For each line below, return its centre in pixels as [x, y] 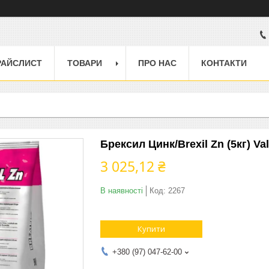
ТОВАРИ [85, 63]
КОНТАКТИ [224, 63]
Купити [151, 228]
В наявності [122, 190]
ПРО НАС [157, 63]
